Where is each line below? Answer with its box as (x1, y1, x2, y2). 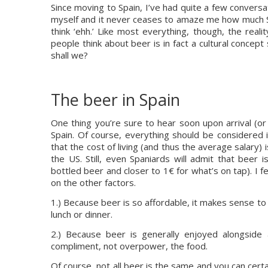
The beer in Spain (51, 89, 180, 111)
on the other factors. (51, 176, 136, 188)
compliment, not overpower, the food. (51, 240, 208, 252)
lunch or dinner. (51, 208, 112, 220)
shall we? (51, 49, 88, 61)
